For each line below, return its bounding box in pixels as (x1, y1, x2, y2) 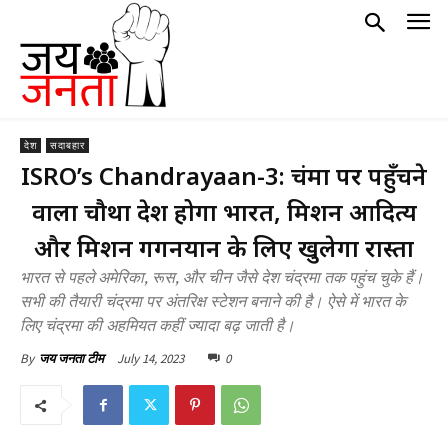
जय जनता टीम (39, 350, 104, 367)
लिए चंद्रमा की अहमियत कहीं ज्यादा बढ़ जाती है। (20, 316, 295, 336)
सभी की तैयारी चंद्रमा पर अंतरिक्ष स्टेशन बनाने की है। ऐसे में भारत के (20, 292, 406, 312)
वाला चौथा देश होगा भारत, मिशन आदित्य (31, 195, 417, 228)
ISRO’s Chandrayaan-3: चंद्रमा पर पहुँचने (21, 159, 427, 192)
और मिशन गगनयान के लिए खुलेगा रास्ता (34, 231, 414, 264)
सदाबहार (50, 139, 85, 152)
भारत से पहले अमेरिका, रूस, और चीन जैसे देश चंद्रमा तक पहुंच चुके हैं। (20, 268, 424, 288)
